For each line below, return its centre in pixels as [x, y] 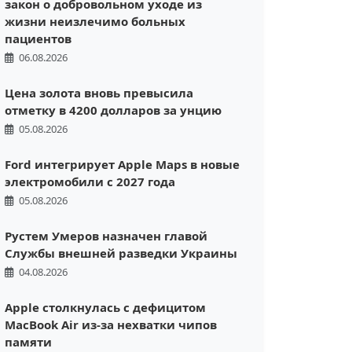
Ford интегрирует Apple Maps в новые [122, 165]
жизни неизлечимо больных [95, 22]
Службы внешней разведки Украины [121, 253]
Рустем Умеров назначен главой [106, 236]
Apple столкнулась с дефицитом [105, 308]
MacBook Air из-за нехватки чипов [111, 325]
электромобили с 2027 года [90, 182]
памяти [28, 342]
